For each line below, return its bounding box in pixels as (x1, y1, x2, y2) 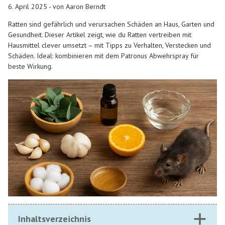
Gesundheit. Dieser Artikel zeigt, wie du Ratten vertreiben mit (8, 30, 191, 40)
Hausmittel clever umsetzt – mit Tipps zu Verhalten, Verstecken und (8, 41, 211, 50)
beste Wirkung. (8, 62, 53, 71)
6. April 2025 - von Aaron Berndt (8, 2, 105, 11)
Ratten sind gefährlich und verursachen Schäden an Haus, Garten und (8, 20, 214, 29)
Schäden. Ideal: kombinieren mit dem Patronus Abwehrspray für (8, 51, 199, 61)
